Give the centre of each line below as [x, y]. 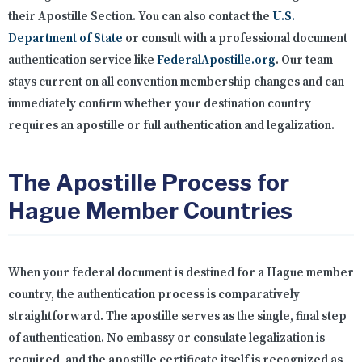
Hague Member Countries [150, 211]
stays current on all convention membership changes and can [176, 82]
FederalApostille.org [216, 61]
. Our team [304, 61]
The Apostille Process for [149, 183]
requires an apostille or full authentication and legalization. [171, 126]
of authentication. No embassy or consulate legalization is [166, 339]
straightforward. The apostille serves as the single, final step [177, 317]
